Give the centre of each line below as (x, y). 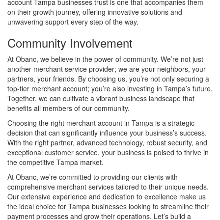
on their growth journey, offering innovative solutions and (95, 12)
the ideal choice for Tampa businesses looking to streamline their (108, 206)
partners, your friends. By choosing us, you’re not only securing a (108, 78)
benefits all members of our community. (69, 108)
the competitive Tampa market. (55, 162)
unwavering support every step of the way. (73, 21)
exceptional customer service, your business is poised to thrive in (108, 152)
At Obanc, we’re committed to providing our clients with (93, 177)
